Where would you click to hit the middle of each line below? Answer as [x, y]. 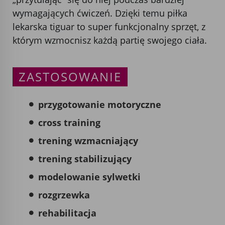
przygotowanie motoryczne [100, 104]
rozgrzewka [64, 195]
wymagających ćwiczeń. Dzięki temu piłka [100, 13]
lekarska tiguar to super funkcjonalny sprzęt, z [109, 26]
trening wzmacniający [88, 140]
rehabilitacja [67, 213]
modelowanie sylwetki [89, 177]
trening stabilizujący [85, 158]
